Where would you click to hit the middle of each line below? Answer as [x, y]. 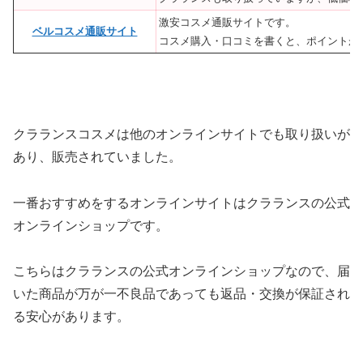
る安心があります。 [71, 317]
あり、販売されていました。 [97, 156]
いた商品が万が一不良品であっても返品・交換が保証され [181, 294]
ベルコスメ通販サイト [85, 32]
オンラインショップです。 [91, 225]
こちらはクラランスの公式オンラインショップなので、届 [181, 271]
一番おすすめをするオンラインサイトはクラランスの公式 [181, 203]
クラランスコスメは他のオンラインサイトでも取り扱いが [181, 134]
